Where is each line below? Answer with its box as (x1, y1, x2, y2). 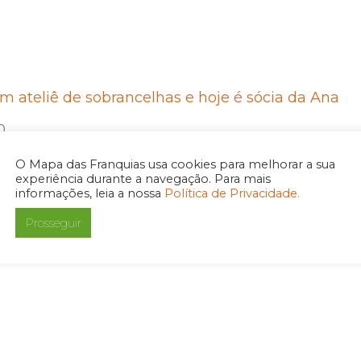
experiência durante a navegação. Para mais (15, 171, 271, 186)
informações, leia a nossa (15, 185, 164, 201)
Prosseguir (25, 214, 81, 230)
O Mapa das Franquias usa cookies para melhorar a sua (15, 156, 335, 172)
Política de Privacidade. (164, 185, 300, 201)
